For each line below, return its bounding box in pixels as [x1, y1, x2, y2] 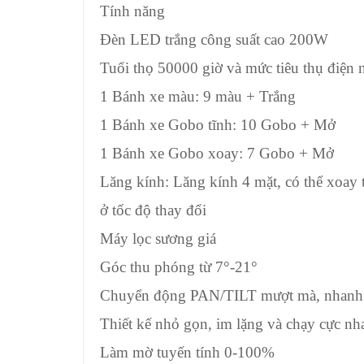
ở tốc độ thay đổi [100, 201, 206, 219]
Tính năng [100, 2, 165, 19]
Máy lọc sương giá [100, 230, 216, 247]
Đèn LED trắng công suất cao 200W [100, 31, 328, 48]
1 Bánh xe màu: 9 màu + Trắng [100, 88, 296, 105]
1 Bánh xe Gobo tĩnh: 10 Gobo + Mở [100, 116, 336, 133]
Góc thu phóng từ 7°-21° [100, 258, 258, 275]
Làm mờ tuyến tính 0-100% [100, 344, 275, 361]
